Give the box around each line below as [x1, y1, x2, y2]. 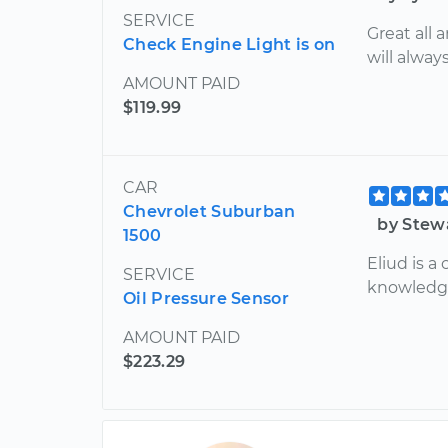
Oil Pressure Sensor [123, 288, 290, 308]
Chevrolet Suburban [123, 201, 296, 221]
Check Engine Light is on [123, 34, 336, 54]
